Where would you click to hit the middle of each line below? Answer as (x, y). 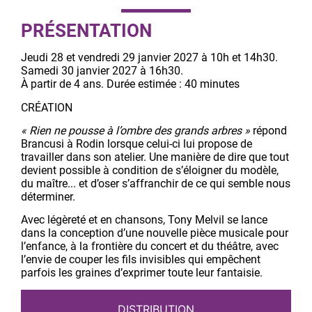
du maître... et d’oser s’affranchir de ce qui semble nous (156, 183)
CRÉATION (47, 107)
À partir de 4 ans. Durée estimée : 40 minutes (130, 84)
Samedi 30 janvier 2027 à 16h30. (102, 71)
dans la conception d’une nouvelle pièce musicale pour (155, 233)
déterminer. (48, 196)
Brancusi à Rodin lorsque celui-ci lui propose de (136, 143)
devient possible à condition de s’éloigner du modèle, (150, 170)
